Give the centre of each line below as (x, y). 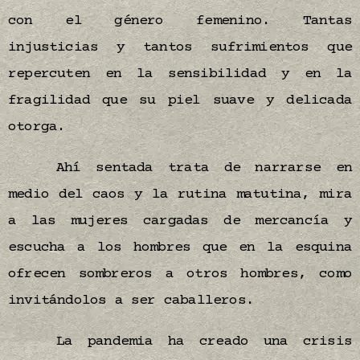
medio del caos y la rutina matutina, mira (180, 194)
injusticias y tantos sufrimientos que (180, 47)
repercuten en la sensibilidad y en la (180, 74)
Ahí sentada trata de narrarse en (204, 168)
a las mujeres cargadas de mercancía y (180, 221)
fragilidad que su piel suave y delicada (180, 100)
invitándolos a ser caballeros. (135, 301)
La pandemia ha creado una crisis (204, 342)
